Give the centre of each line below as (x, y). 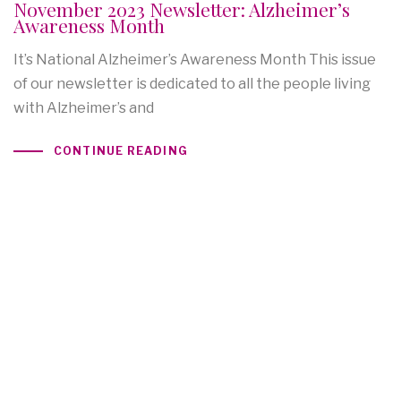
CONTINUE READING (120, 151)
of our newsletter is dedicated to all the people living (192, 84)
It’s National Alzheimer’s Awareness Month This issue (195, 60)
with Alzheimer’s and (84, 108)
